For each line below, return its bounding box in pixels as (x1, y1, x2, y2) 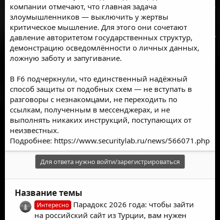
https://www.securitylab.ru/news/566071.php (54, 135, 210, 145)
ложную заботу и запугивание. (10, 53, 122, 63)
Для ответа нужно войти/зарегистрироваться (40, 157, 180, 166)
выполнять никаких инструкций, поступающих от (10, 114, 192, 125)
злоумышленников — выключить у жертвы (10, 11, 168, 22)
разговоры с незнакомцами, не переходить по (10, 94, 177, 104)
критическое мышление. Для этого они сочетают (10, 22, 187, 32)
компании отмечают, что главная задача (10, 1, 157, 11)
